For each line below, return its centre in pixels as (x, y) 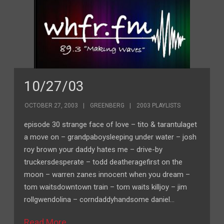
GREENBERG (107, 105)
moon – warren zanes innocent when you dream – (107, 174)
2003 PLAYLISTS (159, 105)
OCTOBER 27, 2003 (51, 105)
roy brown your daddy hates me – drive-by (93, 149)
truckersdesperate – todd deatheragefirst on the (103, 162)
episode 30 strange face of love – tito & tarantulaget (111, 124)
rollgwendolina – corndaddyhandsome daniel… (99, 199)
